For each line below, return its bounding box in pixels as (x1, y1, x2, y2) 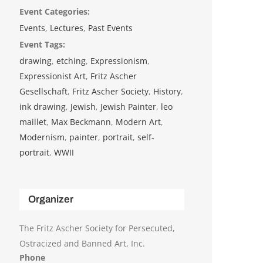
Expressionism (90, 55, 148, 67)
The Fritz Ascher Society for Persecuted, (19, 222, 176, 234)
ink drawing (19, 101, 66, 113)
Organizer (28, 194, 74, 205)
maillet (19, 116, 47, 128)
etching (56, 55, 86, 67)
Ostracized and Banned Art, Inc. (19, 238, 146, 249)
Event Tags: (19, 39, 66, 50)
